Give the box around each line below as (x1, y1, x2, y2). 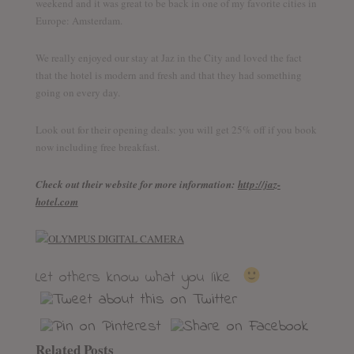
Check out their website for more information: (35, 176, 238, 191)
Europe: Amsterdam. (35, 13, 122, 28)
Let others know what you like (35, 265, 237, 289)
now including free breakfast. (35, 139, 160, 154)
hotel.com (35, 194, 78, 209)
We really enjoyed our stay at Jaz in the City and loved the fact (35, 50, 302, 65)
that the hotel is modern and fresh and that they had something (35, 67, 302, 82)
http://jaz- (237, 176, 281, 191)
